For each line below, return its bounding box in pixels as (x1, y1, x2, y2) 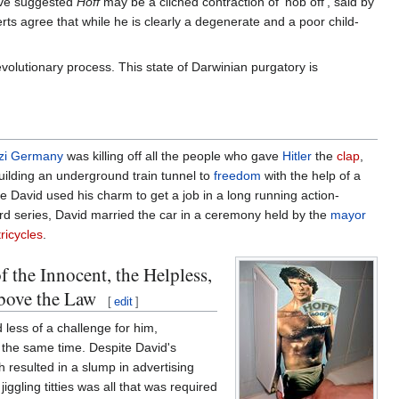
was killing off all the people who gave (62, 148, 282, 163)
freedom (213, 167, 261, 183)
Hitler (281, 148, 312, 163)
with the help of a (260, 167, 361, 183)
